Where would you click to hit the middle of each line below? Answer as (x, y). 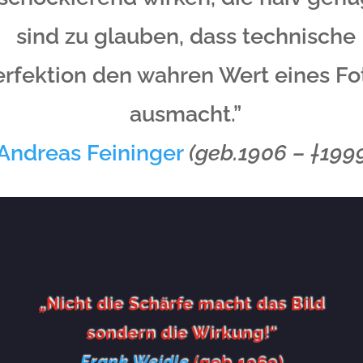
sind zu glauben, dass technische (186, 36)
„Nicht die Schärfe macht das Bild (181, 305)
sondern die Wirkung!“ (181, 334)
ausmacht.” (186, 114)
